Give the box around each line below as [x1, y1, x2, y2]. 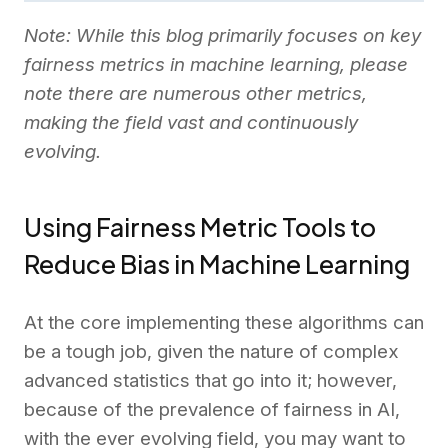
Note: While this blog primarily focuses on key [24, 24, 421, 48]
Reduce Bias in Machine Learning [24, 247, 410, 280]
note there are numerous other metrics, [24, 82, 367, 106]
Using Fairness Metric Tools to [24, 210, 376, 243]
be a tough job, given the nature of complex [24, 339, 399, 363]
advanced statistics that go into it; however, [24, 368, 397, 392]
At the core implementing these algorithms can [24, 310, 424, 334]
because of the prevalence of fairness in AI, [24, 397, 400, 421]
